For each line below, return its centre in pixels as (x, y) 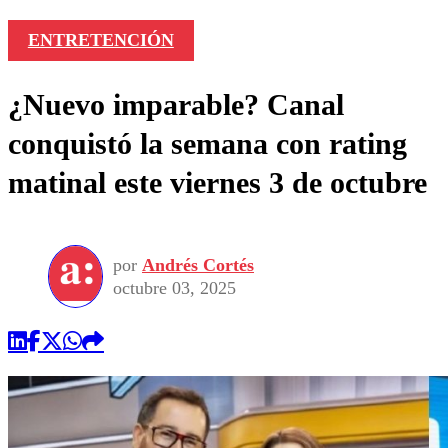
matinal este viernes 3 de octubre (217, 183)
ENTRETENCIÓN (100, 40)
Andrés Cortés (198, 264)
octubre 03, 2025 (174, 287)
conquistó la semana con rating (207, 144)
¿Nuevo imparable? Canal (176, 105)
